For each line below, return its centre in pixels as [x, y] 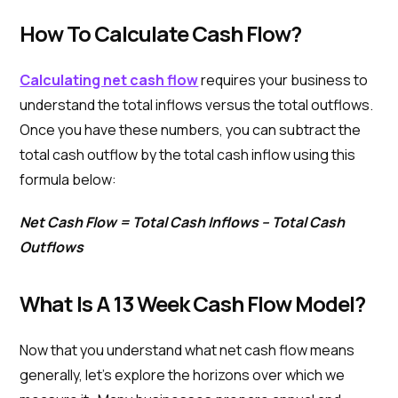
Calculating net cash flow [109, 80]
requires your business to [283, 80]
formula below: [68, 179]
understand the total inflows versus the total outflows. [197, 105]
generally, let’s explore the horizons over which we [183, 375]
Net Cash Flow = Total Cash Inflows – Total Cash [183, 222]
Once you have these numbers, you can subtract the [191, 130]
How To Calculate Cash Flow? [161, 33]
